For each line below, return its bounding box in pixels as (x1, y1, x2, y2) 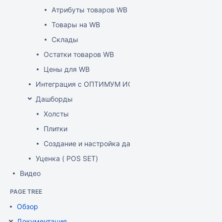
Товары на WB (52, 20, 100, 29)
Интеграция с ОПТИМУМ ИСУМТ (36, 80, 148, 88)
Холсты (44, 110, 69, 118)
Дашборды (36, 95, 73, 103)
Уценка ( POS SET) (36, 154, 98, 163)
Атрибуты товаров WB (52, 5, 127, 14)
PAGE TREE (10, 188, 42, 195)
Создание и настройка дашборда (44, 139, 157, 148)
